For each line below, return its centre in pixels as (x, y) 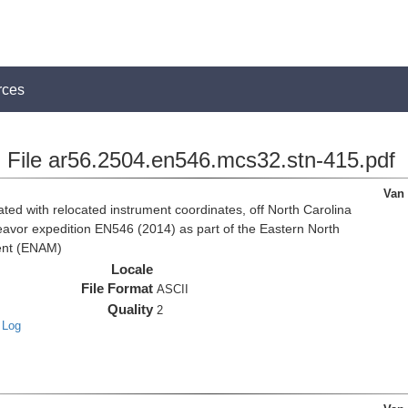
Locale (133, 269)
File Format (117, 288)
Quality (131, 309)
